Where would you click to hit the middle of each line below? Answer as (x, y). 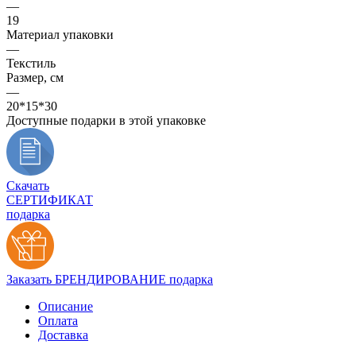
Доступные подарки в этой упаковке (106, 120)
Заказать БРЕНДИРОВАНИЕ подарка (110, 279)
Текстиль (31, 63)
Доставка (63, 335)
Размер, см (35, 77)
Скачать (28, 185)
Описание (66, 306)
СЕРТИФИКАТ (50, 199)
